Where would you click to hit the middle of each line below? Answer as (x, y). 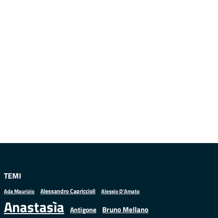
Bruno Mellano (125, 209)
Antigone (83, 210)
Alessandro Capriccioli (68, 191)
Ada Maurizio (19, 191)
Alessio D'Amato (120, 191)
